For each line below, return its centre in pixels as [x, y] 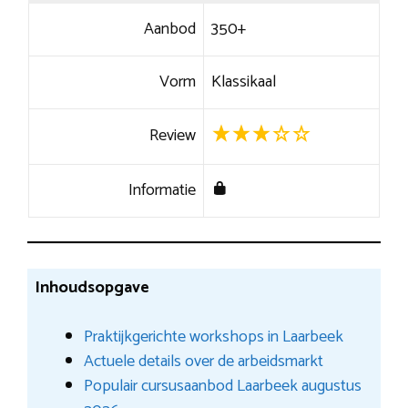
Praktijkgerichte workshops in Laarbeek [213, 337]
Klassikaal [243, 82]
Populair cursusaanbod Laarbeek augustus [222, 386]
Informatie [163, 190]
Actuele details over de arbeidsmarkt [203, 361]
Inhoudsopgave [92, 287]
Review [173, 135]
